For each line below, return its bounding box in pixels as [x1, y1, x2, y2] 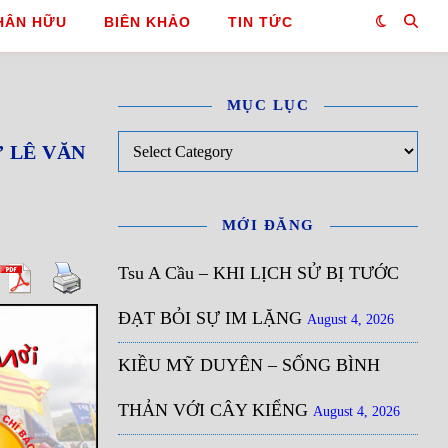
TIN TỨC [227, 14, 293, 30]
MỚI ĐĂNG [221, 217, 315, 233]
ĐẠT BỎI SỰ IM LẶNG [118, 308, 302, 328]
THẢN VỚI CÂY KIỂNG [118, 400, 308, 420]
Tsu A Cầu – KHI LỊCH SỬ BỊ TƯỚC [118, 263, 399, 283]
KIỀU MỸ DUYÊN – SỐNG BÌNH [118, 355, 380, 375]
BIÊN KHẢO [103, 14, 191, 30]
